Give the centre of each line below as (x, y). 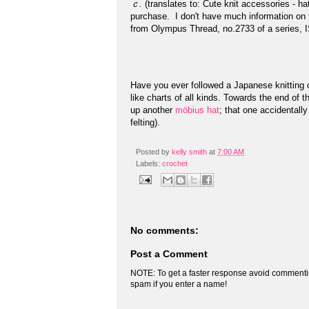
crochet (175, 163)
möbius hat (197, 110)
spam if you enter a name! (179, 285)
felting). (145, 122)
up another (153, 110)
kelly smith (189, 151)
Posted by (154, 151)
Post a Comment (169, 254)
